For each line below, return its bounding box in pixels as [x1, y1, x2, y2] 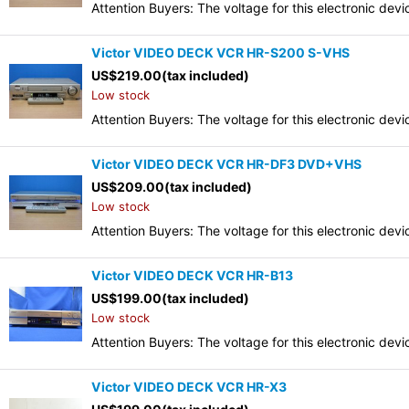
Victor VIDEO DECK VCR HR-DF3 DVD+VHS [91, 156, 374, 173]
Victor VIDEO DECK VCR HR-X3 [91, 379, 287, 395]
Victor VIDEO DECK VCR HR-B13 [91, 267, 306, 284]
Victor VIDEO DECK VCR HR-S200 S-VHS [91, 45, 350, 61]
